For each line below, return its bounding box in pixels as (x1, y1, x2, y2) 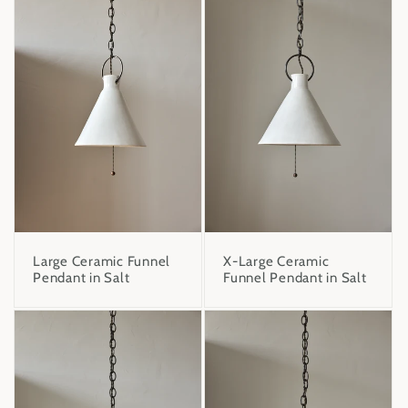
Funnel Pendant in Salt (223, 269, 367, 286)
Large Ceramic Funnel (33, 252, 170, 270)
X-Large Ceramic (223, 252, 330, 270)
